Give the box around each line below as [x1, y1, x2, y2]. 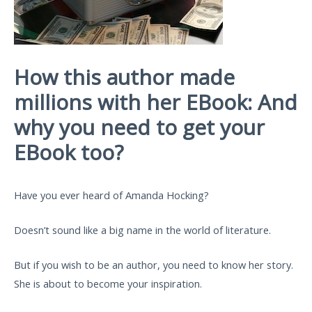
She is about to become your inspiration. [14, 276, 202, 291]
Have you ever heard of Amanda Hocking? [14, 187, 209, 202]
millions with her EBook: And [14, 88, 297, 117]
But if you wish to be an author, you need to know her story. [14, 258, 293, 272]
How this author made [14, 63, 235, 92]
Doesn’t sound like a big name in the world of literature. [14, 222, 271, 237]
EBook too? [14, 138, 123, 167]
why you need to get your [14, 113, 265, 142]
